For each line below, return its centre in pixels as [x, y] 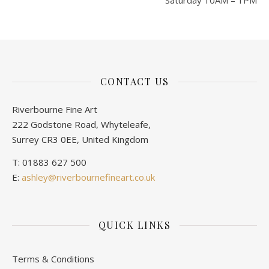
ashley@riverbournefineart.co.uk [88, 177]
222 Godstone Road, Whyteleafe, [81, 124]
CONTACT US [134, 81]
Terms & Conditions [53, 259]
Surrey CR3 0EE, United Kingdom [80, 139]
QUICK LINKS [134, 225]
